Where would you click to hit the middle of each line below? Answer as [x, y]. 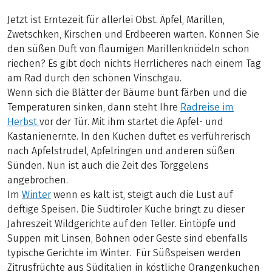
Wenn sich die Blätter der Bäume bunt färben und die [127, 93]
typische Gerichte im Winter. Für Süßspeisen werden [124, 253]
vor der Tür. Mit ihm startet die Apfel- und [131, 122]
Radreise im [207, 107]
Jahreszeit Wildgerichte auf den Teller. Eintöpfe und [122, 224]
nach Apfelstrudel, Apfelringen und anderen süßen [121, 151]
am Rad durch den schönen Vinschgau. [94, 78]
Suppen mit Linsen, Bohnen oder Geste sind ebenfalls [127, 239]
